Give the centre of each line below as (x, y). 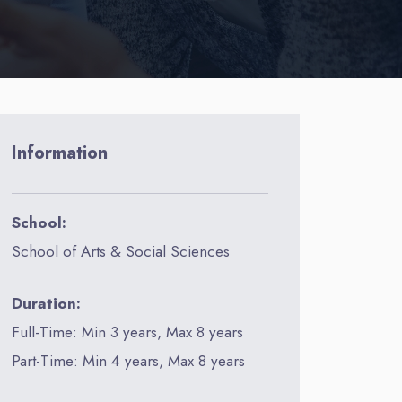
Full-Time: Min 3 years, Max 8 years (128, 332)
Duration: (47, 303)
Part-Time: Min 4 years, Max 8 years (129, 360)
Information (60, 153)
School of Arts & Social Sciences (121, 251)
